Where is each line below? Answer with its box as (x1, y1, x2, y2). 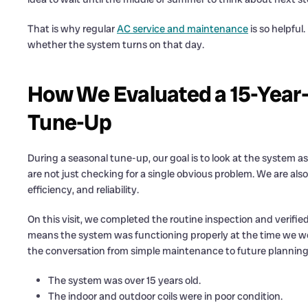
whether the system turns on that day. (27, 38, 204, 52)
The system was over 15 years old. (48, 274, 201, 287)
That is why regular (27, 22, 117, 36)
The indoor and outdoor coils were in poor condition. (48, 289, 283, 303)
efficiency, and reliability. (27, 183, 139, 197)
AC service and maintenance (117, 22, 248, 36)
